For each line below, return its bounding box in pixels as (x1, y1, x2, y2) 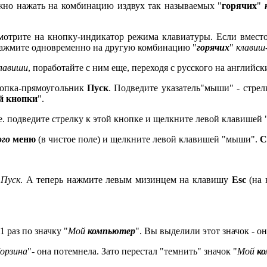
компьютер (85, 226, 136, 237)
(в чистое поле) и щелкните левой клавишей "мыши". (35, 134, 260, 145)
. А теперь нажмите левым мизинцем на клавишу (20, 175, 232, 185)
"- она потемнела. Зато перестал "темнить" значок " (27, 246, 238, 257)
